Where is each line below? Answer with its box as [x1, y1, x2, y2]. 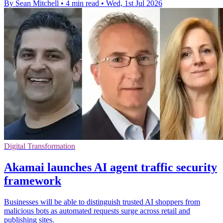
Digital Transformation [4, 142, 75, 151]
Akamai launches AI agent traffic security [4, 160, 217, 174]
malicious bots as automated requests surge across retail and [4, 206, 190, 215]
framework [4, 174, 61, 187]
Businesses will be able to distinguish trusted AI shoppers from [4, 197, 200, 206]
